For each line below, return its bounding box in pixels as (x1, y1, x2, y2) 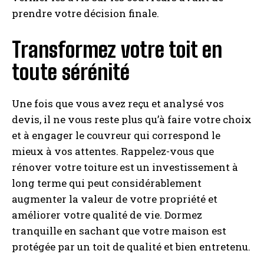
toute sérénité (12, 60, 130, 85)
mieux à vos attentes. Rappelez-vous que (12, 144, 214, 158)
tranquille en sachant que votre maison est (12, 224, 226, 237)
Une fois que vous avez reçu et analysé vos (12, 97, 224, 110)
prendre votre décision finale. (12, 6, 159, 20)
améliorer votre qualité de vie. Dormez (12, 208, 202, 222)
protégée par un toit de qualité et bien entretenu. (12, 240, 250, 253)
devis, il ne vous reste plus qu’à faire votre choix (12, 113, 252, 126)
